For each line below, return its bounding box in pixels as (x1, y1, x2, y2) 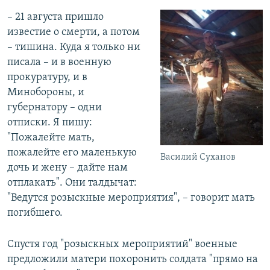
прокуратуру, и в (7, 71, 87, 83)
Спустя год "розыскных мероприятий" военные (7, 238, 237, 250)
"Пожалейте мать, (7, 131, 95, 143)
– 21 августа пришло (7, 11, 104, 23)
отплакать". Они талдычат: (7, 177, 137, 189)
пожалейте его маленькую (7, 146, 137, 159)
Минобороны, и (7, 86, 84, 98)
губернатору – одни (7, 101, 102, 113)
